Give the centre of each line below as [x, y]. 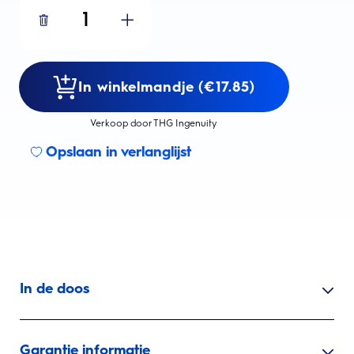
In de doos [55, 288]
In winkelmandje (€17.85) [167, 87]
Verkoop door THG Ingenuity [154, 123]
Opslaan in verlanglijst [119, 152]
